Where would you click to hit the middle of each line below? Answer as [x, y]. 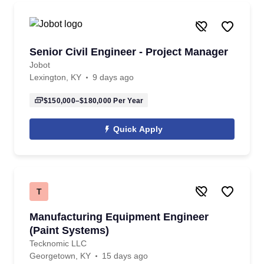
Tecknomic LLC [58, 243]
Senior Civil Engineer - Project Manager [129, 52]
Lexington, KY [55, 77]
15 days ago [125, 256]
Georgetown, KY [60, 256]
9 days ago [113, 77]
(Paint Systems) [69, 230]
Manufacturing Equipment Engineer [119, 217]
